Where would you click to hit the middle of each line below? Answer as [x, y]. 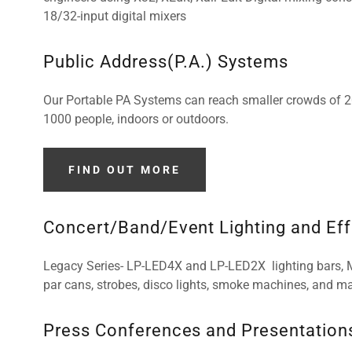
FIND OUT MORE [124, 170]
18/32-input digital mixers [114, 16]
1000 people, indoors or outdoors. [143, 119]
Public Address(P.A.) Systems [166, 62]
